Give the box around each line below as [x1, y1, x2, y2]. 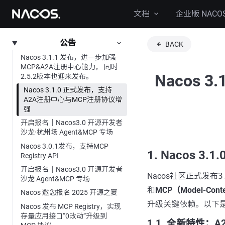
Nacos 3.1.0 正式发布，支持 [24, 85, 112, 94]
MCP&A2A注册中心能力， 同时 [21, 62, 118, 71]
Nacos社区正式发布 [147, 171, 218, 181]
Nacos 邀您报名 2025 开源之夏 [21, 188, 118, 197]
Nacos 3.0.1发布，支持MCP [21, 142, 108, 150]
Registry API [21, 151, 59, 160]
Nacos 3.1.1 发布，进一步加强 [21, 53, 116, 61]
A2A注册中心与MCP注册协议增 [24, 95, 122, 103]
